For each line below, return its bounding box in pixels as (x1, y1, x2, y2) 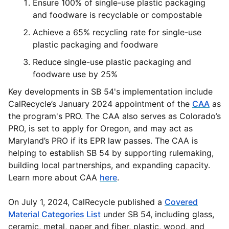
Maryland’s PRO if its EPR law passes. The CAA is (8, 135, 198, 146)
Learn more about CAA (8, 172, 100, 183)
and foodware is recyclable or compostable (33, 10, 202, 20)
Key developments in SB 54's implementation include (8, 86, 213, 97)
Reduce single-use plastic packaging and (33, 57, 191, 67)
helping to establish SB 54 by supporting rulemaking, (8, 148, 214, 158)
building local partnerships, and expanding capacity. (8, 160, 210, 171)
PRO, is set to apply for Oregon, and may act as (8, 123, 193, 134)
